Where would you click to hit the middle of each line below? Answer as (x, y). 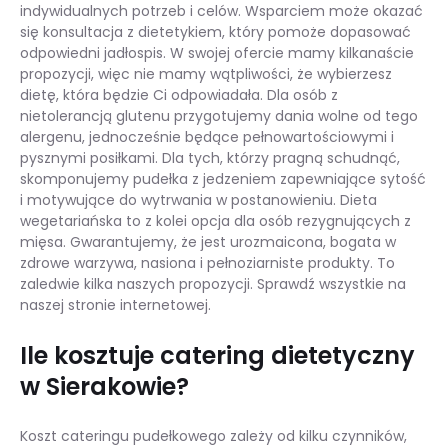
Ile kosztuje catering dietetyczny (217, 355)
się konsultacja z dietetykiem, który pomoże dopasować (215, 31)
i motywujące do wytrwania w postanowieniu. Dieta (198, 199)
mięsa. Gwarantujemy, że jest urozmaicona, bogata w (208, 241)
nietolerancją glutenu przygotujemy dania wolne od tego (219, 115)
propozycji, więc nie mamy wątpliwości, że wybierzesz (206, 73)
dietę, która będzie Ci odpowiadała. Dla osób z (179, 94)
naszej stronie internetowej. (115, 304)
